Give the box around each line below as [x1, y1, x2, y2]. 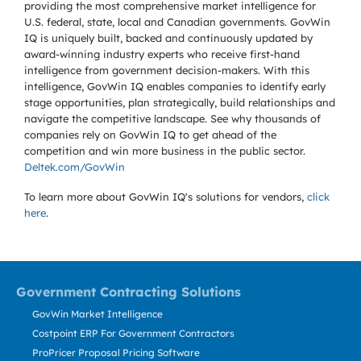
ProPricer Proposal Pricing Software [32, 346, 200, 359]
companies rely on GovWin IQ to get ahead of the [24, 128, 276, 141]
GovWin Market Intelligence [32, 308, 163, 320]
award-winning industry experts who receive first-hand [24, 48, 300, 60]
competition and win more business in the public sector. [24, 144, 305, 157]
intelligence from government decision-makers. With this [24, 64, 309, 77]
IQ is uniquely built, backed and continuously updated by [24, 31, 313, 44]
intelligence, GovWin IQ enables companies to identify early [24, 80, 326, 93]
